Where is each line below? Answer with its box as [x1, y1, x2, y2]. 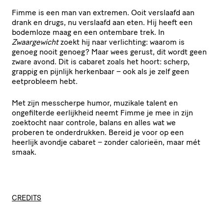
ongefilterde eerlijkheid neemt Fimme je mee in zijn [12, 108, 193, 117]
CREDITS [12, 193, 41, 202]
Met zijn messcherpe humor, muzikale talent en [12, 98, 178, 108]
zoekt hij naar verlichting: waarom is [58, 37, 185, 47]
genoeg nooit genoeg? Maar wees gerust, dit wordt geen [12, 47, 207, 56]
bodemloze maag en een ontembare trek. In [12, 27, 165, 37]
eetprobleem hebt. [12, 76, 80, 86]
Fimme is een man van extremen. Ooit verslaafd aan [12, 7, 194, 17]
